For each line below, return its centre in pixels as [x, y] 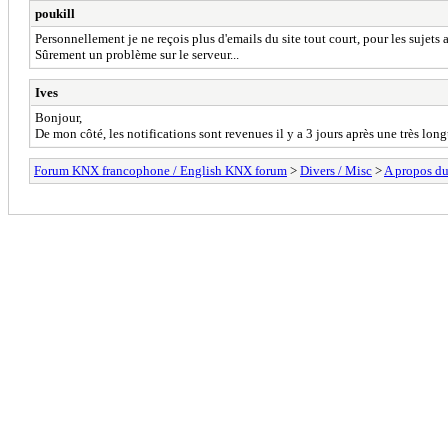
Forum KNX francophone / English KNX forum [160, 170]
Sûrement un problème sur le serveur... [137, 54]
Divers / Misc [336, 170]
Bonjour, [58, 117]
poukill [55, 13]
